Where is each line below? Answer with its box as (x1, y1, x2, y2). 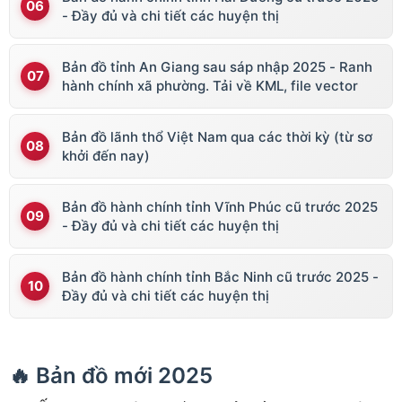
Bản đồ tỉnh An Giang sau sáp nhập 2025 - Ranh (62, 57, 372, 75)
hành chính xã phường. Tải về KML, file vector (62, 76, 358, 94)
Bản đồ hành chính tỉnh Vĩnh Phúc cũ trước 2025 (62, 197, 378, 215)
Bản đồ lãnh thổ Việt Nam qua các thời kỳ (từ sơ (62, 127, 372, 145)
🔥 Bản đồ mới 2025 (9, 362, 213, 389)
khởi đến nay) (62, 146, 150, 164)
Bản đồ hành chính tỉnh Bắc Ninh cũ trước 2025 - (62, 267, 379, 285)
